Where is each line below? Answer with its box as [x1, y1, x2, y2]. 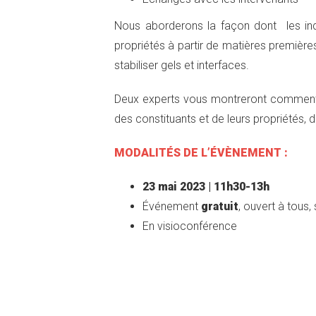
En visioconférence [142, 219, 237, 233]
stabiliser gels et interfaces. [114, 59, 249, 72]
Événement [142, 200, 201, 213]
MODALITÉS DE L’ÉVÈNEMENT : [114, 146, 288, 159]
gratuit [201, 200, 238, 213]
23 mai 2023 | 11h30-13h [142, 180, 269, 193]
